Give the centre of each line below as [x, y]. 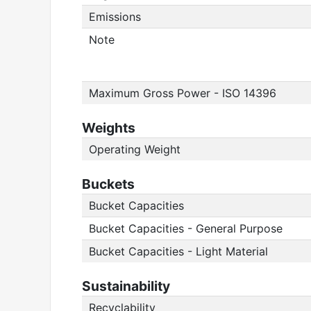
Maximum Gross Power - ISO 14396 [183, 93]
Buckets [108, 184]
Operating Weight [135, 149]
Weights [109, 128]
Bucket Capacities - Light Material [178, 251]
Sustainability [126, 286]
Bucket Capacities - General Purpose [186, 228]
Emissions [115, 17]
